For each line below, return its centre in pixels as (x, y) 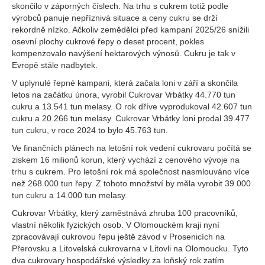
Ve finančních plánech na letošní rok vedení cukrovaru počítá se (132, 148)
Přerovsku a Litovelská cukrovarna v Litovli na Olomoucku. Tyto (130, 248)
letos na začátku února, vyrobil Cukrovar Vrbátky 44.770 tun (124, 95)
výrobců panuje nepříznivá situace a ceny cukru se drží (115, 18)
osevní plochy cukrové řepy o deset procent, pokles (108, 41)
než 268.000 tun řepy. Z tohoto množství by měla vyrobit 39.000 (131, 183)
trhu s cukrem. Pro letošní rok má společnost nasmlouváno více (131, 172)
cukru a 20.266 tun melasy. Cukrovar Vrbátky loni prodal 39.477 (131, 118)
